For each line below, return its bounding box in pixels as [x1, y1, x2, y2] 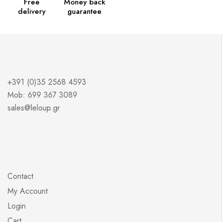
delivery [17, 6, 46, 17]
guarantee [67, 6, 102, 17]
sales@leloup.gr [7, 102, 60, 114]
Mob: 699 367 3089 [7, 89, 77, 101]
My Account [7, 185, 48, 197]
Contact [7, 170, 33, 182]
